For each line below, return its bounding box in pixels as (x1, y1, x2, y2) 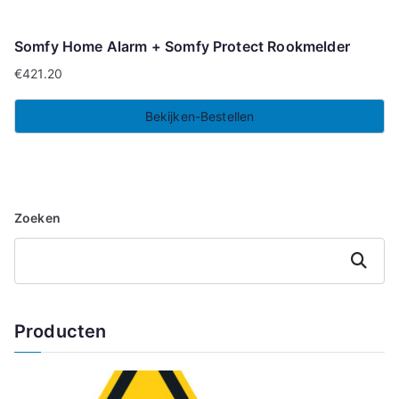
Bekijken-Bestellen (144, 108, 255, 124)
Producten (14, 320, 107, 342)
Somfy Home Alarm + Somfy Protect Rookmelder (14, 37, 350, 55)
